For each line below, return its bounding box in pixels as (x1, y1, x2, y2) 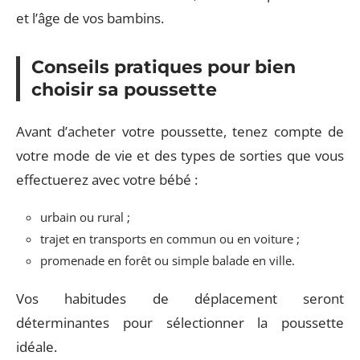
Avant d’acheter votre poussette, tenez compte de (16, 121, 344, 141)
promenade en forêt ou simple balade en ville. (40, 252, 295, 268)
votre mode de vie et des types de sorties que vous (16, 145, 344, 165)
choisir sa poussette (31, 79, 217, 100)
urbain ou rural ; (40, 209, 133, 225)
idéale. (16, 337, 57, 356)
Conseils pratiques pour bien (31, 56, 296, 78)
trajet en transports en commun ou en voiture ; (40, 231, 300, 247)
